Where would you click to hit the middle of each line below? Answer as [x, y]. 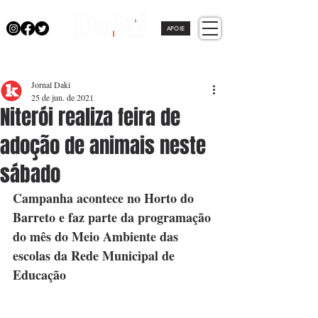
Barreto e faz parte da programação [114, 217]
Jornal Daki [51, 84]
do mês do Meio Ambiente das [97, 236]
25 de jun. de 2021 [62, 97]
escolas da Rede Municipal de [95, 256]
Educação [39, 275]
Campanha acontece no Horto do [105, 198]
